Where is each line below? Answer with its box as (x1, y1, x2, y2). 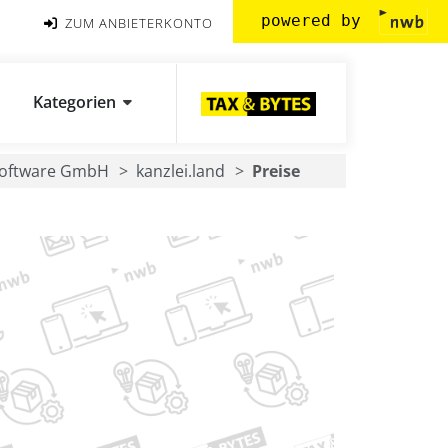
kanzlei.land (136, 160, 225, 182)
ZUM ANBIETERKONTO (61, 13, 213, 32)
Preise (252, 160, 300, 182)
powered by (261, 10, 371, 30)
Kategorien (33, 91, 116, 113)
